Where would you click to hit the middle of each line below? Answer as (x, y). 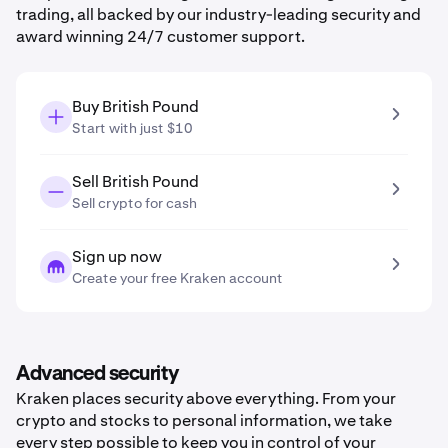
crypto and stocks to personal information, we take (204, 420)
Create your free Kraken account (177, 278)
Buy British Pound (135, 106)
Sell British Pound (135, 181)
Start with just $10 (132, 128)
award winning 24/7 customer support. (160, 36)
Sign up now (117, 256)
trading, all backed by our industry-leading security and (218, 14)
